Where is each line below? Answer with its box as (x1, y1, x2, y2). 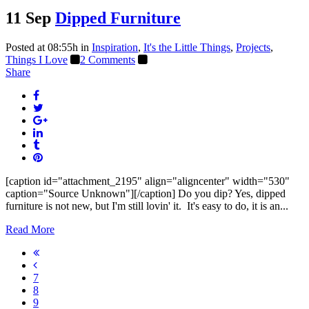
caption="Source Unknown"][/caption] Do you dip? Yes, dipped (6, 187, 286, 199)
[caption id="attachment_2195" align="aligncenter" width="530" (6, 175, 290, 187)
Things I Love (6, 53, 68, 66)
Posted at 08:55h (6, 41, 78, 53)
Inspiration (92, 41, 138, 53)
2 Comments (80, 53, 135, 66)
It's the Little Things (143, 41, 230, 53)
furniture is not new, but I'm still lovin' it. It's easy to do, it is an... (6, 199, 288, 212)
